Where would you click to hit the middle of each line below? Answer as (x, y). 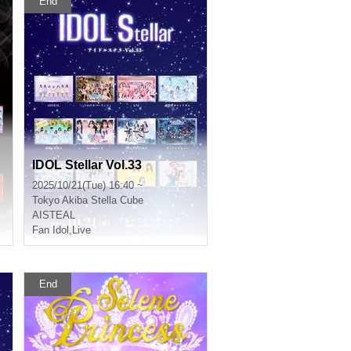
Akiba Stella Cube (103, 200)
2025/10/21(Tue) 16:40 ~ (88, 185)
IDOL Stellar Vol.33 (87, 165)
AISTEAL (54, 215)
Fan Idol (51, 230)
